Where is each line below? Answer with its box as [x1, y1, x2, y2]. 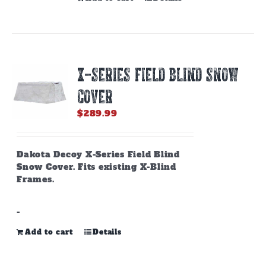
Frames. [17, 173, 55, 185]
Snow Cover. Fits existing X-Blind [17, 161, 176, 173]
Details [93, 227, 122, 237]
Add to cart [25, 227, 73, 237]
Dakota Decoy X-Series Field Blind [17, 148, 180, 160]
